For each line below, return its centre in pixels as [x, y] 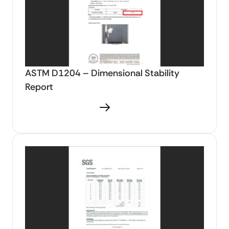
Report [39, 87]
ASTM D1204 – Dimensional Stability [102, 73]
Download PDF [66, 107]
